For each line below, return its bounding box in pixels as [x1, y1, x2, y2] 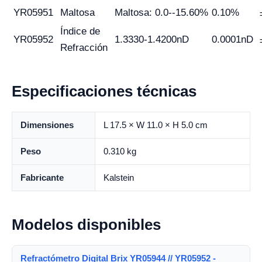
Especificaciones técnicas [12, 82, 196, 100]
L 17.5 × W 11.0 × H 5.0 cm [104, 120, 208, 130]
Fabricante [20, 173, 64, 182]
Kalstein [104, 173, 134, 182]
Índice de [60, 26, 100, 37]
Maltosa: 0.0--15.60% [115, 7, 208, 18]
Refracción [60, 42, 108, 53]
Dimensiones [20, 120, 74, 130]
